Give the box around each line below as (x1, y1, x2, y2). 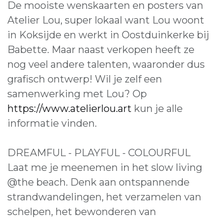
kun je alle (132, 102, 183, 114)
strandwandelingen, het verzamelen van (7, 191, 201, 203)
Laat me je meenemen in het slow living (7, 161, 202, 173)
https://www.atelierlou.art (7, 102, 132, 114)
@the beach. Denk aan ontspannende (7, 176, 190, 188)
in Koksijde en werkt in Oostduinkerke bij (7, 28, 209, 41)
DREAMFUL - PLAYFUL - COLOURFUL (7, 146, 191, 159)
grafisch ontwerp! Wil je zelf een (7, 73, 162, 85)
